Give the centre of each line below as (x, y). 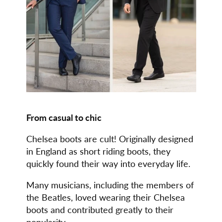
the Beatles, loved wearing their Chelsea (105, 197)
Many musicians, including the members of (110, 185)
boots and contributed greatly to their (100, 209)
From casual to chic (64, 117)
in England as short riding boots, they (98, 151)
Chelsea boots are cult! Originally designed (110, 139)
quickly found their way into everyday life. (108, 163)
